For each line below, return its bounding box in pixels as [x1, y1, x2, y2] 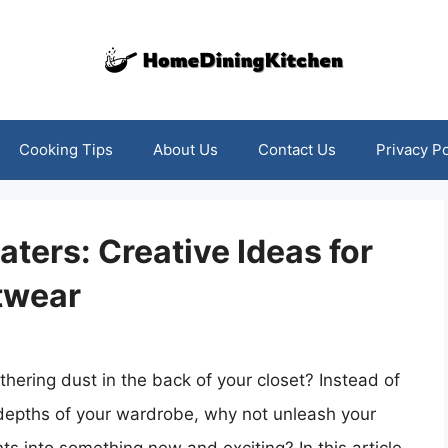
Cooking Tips [18, 140, 113, 159]
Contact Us [257, 140, 336, 159]
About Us [152, 140, 218, 159]
